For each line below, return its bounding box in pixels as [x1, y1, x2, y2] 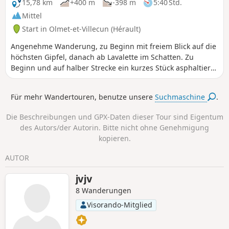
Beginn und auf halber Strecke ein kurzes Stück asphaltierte [11, 62, 217, 73]
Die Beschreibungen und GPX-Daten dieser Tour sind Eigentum [6, 111, 223, 122]
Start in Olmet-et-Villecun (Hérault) [22, 24, 141, 34]
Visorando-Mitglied [86, 200, 152, 210]
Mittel [22, 10, 42, 20]
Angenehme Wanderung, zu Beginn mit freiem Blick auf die [11, 41, 216, 51]
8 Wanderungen [75, 186, 131, 196]
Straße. [11, 73, 35, 83]
